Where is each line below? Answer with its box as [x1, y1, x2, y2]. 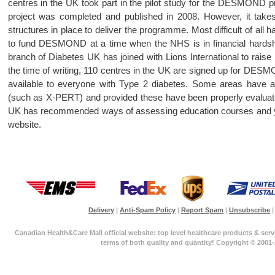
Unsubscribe [229, 206, 270, 214]
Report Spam [181, 206, 223, 214]
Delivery [88, 206, 114, 214]
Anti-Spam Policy [120, 206, 176, 214]
